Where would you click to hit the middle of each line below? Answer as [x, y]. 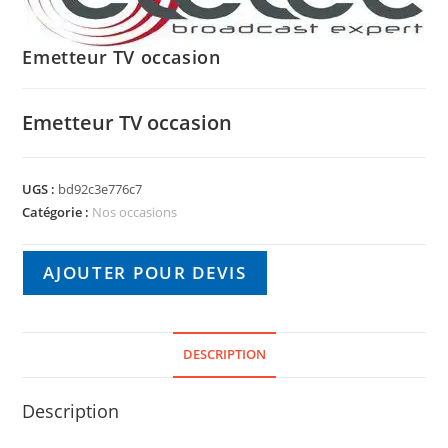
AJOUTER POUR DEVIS [145, 272]
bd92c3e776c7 [100, 189]
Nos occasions [135, 212]
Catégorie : [57, 212]
